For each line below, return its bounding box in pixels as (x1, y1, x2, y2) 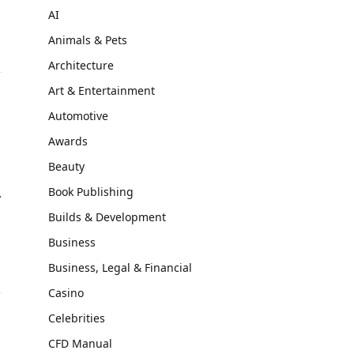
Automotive (48, 108, 108, 123)
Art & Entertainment (48, 83, 155, 98)
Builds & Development (48, 209, 166, 224)
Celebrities (48, 311, 105, 326)
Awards (48, 134, 88, 149)
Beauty (48, 159, 85, 174)
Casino (48, 285, 84, 300)
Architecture (48, 58, 114, 73)
